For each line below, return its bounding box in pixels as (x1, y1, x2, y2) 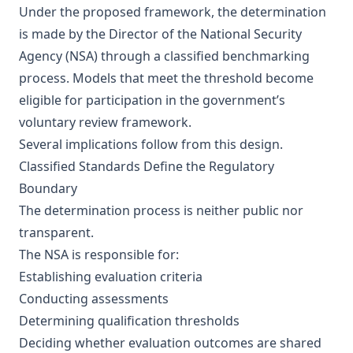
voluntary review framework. (19, 113, 191, 131)
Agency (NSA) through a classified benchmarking (19, 47, 310, 65)
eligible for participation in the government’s (19, 91, 285, 109)
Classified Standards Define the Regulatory (19, 158, 274, 175)
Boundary (19, 180, 77, 197)
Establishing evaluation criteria (19, 268, 203, 285)
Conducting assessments (19, 290, 169, 307)
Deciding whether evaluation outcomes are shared (19, 334, 321, 351)
